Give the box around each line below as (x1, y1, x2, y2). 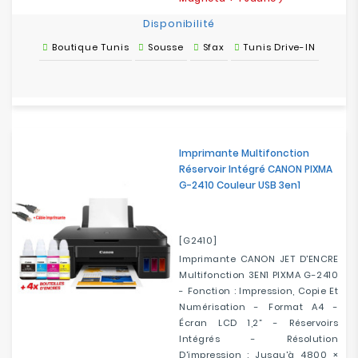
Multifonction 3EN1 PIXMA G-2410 (179, 268, 338, 281)
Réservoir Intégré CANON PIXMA (179, 162, 332, 176)
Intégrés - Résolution (179, 332, 338, 345)
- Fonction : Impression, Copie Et (179, 284, 338, 297)
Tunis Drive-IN (243, 41, 316, 54)
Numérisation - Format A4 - (179, 300, 338, 313)
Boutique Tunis (52, 41, 129, 54)
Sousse (148, 41, 184, 54)
